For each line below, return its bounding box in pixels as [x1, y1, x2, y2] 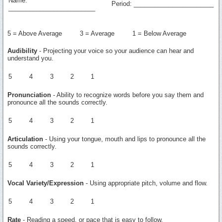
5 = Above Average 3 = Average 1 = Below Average [7, 29, 186, 37]
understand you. [7, 54, 54, 62]
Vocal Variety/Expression [7, 179, 84, 187]
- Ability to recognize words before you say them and [51, 91, 204, 99]
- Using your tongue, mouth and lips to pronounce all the [43, 135, 206, 143]
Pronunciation [7, 91, 51, 99]
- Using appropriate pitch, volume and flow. [84, 179, 208, 187]
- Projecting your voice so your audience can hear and [37, 47, 194, 55]
